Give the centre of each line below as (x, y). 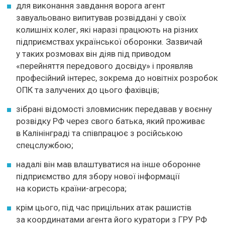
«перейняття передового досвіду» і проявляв (104, 66)
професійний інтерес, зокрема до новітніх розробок (117, 78)
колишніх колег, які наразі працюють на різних (107, 29)
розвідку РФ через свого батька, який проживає (110, 121)
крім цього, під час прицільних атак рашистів (104, 207)
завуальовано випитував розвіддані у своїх (101, 17)
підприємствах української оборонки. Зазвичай (109, 41)
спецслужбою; (45, 145)
